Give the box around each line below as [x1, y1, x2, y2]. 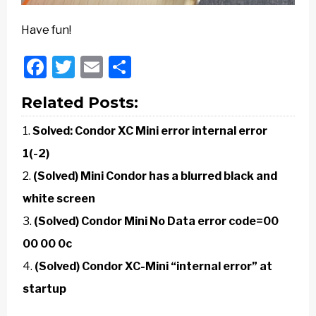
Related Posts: [21, 93, 138, 112]
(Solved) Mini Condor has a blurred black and [33, 169, 277, 183]
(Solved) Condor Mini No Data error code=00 [34, 214, 279, 229]
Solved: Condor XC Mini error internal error [32, 124, 267, 138]
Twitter [75, 53, 150, 81]
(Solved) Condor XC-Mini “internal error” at [35, 260, 272, 274]
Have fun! [21, 23, 71, 37]
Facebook [47, 53, 147, 81]
